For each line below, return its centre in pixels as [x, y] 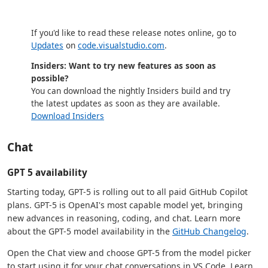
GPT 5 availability [47, 173]
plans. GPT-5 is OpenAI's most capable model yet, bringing [125, 205]
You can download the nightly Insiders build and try [131, 91]
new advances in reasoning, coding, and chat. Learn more [124, 218]
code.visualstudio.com [121, 45]
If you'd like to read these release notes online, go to [134, 32]
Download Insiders [68, 116]
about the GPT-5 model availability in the [90, 232]
